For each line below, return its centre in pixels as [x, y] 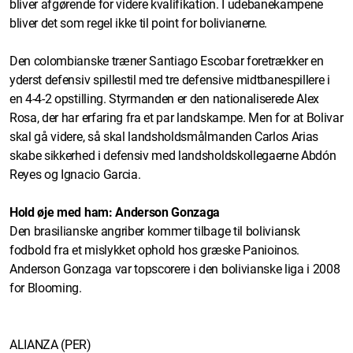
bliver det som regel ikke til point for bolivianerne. [139, 23]
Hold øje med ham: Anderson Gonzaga [115, 212]
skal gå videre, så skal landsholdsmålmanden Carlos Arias [164, 136]
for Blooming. [46, 288]
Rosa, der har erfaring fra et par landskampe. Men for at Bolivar [176, 117]
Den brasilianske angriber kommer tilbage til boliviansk [155, 231]
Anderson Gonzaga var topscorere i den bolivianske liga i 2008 [175, 269]
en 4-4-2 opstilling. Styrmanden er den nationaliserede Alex [165, 98]
